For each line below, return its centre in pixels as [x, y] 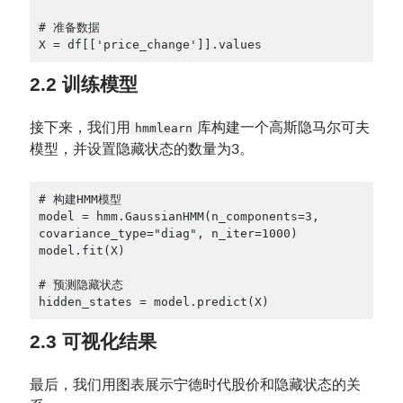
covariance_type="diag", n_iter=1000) [168, 233]
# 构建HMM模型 [80, 199]
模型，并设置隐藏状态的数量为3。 [142, 149]
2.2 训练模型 [84, 84]
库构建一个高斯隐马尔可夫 [283, 128]
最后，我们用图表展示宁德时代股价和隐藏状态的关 [196, 385]
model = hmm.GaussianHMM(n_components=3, [179, 216]
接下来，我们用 [81, 128]
